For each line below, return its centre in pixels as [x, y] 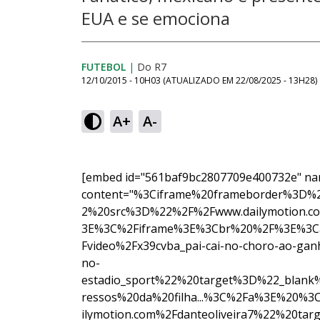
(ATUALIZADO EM [199, 80]
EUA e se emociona [156, 18]
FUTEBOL [104, 67]
